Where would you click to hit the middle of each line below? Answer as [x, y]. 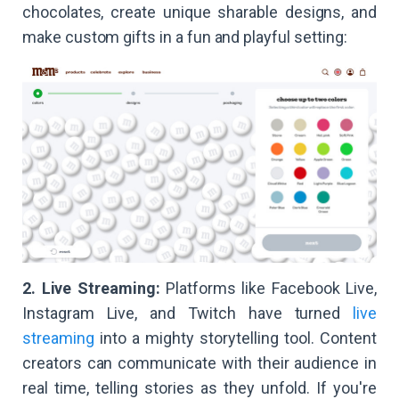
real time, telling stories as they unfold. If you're [199, 387]
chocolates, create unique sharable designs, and [199, 12]
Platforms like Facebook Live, [268, 288]
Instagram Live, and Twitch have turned [188, 313]
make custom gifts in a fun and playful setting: [185, 37]
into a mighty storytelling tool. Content [235, 338]
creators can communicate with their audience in [199, 362]
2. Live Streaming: [91, 288]
